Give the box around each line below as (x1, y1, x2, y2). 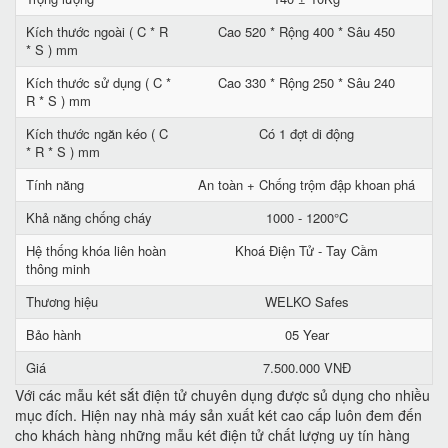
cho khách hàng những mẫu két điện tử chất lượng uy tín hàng (15, 425, 410, 445)
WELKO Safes (264, 292, 349, 311)
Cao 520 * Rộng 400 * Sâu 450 (218, 22, 395, 41)
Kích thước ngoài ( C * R (26, 22, 168, 41)
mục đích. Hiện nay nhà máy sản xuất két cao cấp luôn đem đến (15, 405, 422, 425)
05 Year (284, 325, 329, 344)
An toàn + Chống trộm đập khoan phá (198, 175, 415, 194)
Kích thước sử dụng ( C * (26, 73, 171, 92)
